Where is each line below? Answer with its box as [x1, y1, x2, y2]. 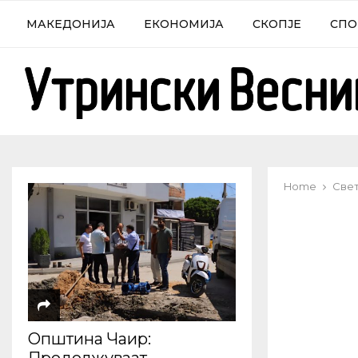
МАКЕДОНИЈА [26, 17, 115, 31]
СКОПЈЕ [253, 17, 301, 31]
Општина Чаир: [28, 329, 151, 349]
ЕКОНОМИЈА [144, 17, 224, 31]
